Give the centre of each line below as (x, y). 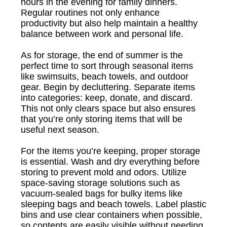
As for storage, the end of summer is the (102, 55)
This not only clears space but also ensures (108, 108)
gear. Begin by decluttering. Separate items (108, 87)
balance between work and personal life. (102, 34)
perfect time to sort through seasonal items (107, 66)
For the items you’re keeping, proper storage (110, 151)
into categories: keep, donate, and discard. (107, 98)
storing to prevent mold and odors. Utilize (104, 172)
